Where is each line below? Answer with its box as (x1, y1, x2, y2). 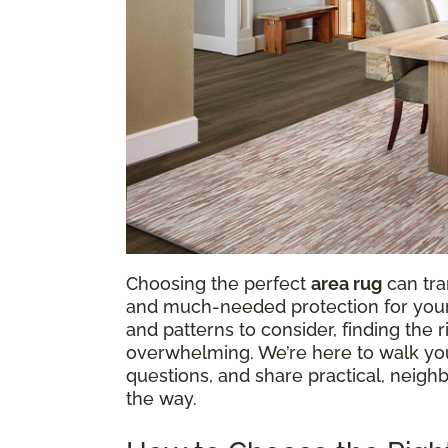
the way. (126, 387, 197, 409)
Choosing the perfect (126, 272, 311, 294)
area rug (311, 272, 382, 294)
